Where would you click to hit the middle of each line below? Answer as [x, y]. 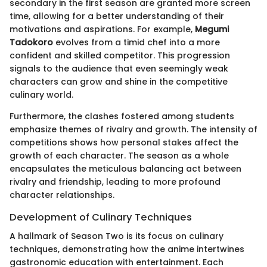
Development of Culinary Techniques [101, 217]
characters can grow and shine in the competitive [119, 81]
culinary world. [41, 94]
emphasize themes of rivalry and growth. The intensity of [133, 129]
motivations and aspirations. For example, [102, 29]
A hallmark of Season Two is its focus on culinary [117, 236]
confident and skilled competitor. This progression [120, 55]
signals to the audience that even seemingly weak [119, 68]
